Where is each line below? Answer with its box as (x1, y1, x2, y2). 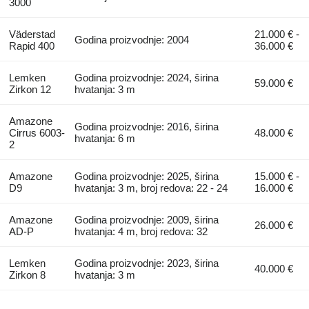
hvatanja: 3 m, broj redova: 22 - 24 (74, 181, 228, 194)
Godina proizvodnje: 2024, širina (74, 71, 219, 83)
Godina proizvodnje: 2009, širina (74, 213, 219, 226)
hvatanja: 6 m (74, 132, 136, 144)
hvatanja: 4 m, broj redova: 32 (74, 225, 208, 237)
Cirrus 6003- (8, 126, 65, 139)
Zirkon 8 (8, 268, 46, 281)
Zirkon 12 (8, 83, 51, 95)
